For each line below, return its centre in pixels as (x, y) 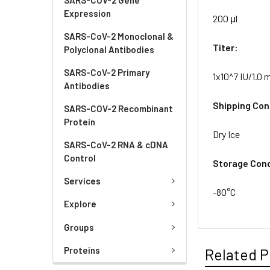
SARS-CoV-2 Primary (107, 72)
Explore (80, 204)
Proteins (82, 250)
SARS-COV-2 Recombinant (118, 108)
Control (80, 158)
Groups (79, 227)
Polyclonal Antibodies (109, 49)
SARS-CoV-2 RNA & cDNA (116, 144)
